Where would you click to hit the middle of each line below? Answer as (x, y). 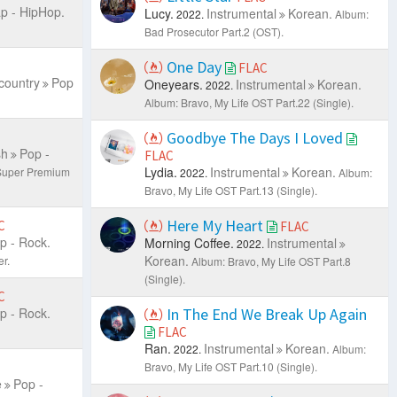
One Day (195, 66)
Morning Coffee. (190, 242)
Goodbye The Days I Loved (255, 137)
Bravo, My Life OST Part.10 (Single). (231, 366)
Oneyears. (174, 84)
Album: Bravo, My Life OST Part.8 (272, 261)
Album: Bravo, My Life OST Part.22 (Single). (249, 102)
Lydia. (161, 171)
